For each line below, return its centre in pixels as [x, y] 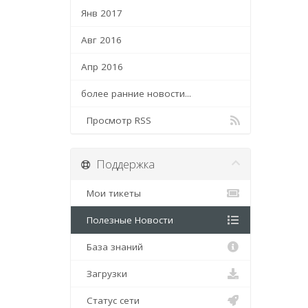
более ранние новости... [136, 93]
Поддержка [123, 164]
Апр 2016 [102, 67]
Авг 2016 [101, 40]
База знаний [112, 247]
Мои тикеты [111, 193]
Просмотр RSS [116, 120]
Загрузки [104, 274]
